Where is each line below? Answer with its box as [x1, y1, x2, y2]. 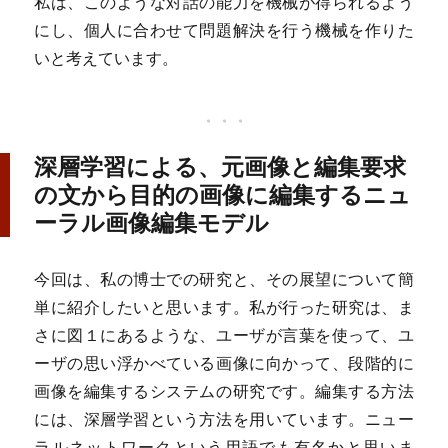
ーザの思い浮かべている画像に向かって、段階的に [34, 352, 414, 373]
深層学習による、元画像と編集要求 [34, 151, 407, 181]
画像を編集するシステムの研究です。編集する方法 [34, 380, 414, 401]
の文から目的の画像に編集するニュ [34, 179, 412, 209]
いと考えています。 [34, 48, 179, 69]
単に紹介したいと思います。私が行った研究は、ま [34, 296, 414, 317]
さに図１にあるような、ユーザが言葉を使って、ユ [34, 324, 414, 345]
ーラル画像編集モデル [34, 207, 270, 237]
